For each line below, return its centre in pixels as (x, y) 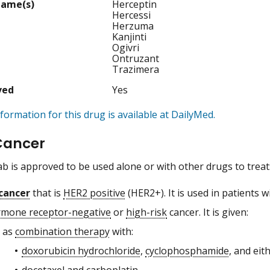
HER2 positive (94, 193)
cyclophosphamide (187, 250)
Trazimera (136, 70)
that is (47, 193)
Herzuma (133, 26)
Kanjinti (130, 37)
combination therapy (62, 231)
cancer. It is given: (208, 212)
